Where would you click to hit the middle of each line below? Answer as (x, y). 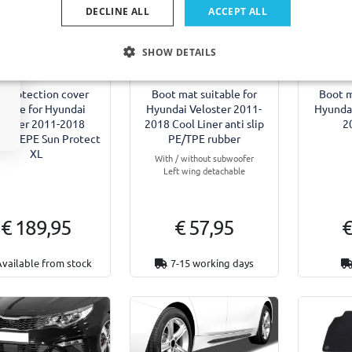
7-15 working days (212, 262)
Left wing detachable (204, 170)
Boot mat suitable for (204, 93)
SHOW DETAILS (179, 51)
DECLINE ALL (117, 11)
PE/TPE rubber (204, 138)
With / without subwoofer (204, 158)
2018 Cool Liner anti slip (204, 123)
